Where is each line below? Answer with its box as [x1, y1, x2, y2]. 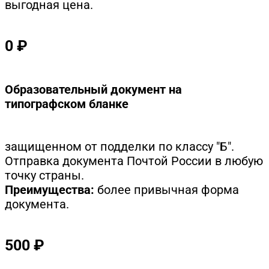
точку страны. [5, 168, 84, 183]
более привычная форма [94, 182, 239, 197]
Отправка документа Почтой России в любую [5, 153, 263, 168]
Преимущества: [5, 182, 94, 197]
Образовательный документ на [5, 82, 182, 97]
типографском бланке [5, 97, 128, 112]
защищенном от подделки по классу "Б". [5, 139, 234, 154]
